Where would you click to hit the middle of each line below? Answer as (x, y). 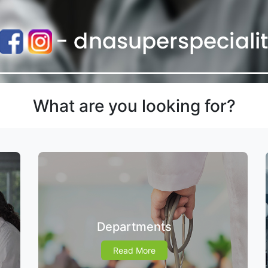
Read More (134, 251)
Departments (134, 227)
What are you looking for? (134, 106)
